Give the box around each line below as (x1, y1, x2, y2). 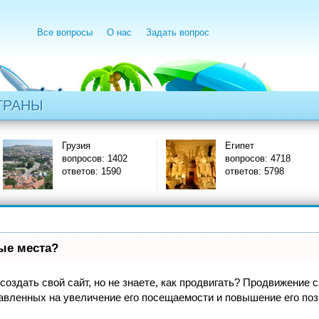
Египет (147, 140, 177, 151)
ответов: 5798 (147, 166, 207, 177)
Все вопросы (37, 27, 93, 38)
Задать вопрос (146, 27, 209, 38)
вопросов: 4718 (147, 153, 214, 164)
